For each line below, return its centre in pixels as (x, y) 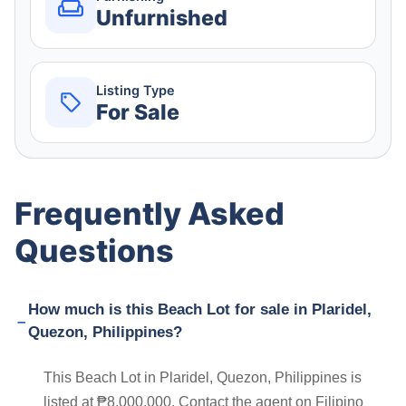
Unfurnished (162, 18)
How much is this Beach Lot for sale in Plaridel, (199, 310)
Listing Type (135, 90)
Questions (94, 251)
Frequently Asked (150, 214)
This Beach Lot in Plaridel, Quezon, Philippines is (203, 378)
